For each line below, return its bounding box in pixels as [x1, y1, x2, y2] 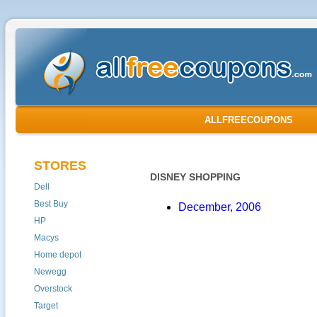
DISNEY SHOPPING [150, 171, 241, 183]
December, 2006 [178, 201, 261, 213]
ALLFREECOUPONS [204, 115, 293, 125]
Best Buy [34, 199, 68, 209]
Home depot [34, 250, 81, 260]
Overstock [34, 284, 72, 294]
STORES [34, 158, 86, 173]
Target [34, 301, 58, 311]
